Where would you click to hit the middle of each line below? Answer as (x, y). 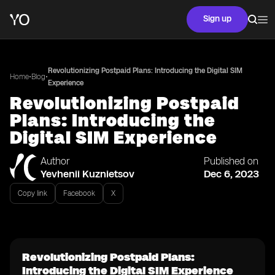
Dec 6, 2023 (231, 174)
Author (55, 161)
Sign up (217, 19)
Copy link (33, 193)
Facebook (79, 193)
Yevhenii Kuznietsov (87, 174)
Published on (231, 161)
